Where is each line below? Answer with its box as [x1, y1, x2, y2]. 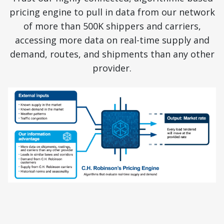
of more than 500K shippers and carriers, [23, 19, 201, 32]
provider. [92, 61, 131, 74]
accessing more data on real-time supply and [14, 33, 209, 46]
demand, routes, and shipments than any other [9, 47, 214, 60]
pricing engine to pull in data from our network [9, 5, 215, 18]
